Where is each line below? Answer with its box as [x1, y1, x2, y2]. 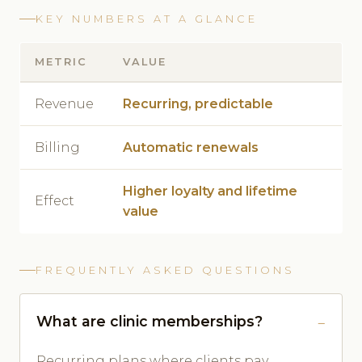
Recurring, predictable [123, 95, 273, 112]
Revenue [35, 95, 94, 112]
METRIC [35, 55, 87, 68]
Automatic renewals [123, 139, 259, 155]
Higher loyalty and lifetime [123, 183, 297, 199]
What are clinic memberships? [36, 312, 263, 330]
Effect [35, 192, 74, 208]
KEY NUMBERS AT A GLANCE [36, 12, 258, 25]
